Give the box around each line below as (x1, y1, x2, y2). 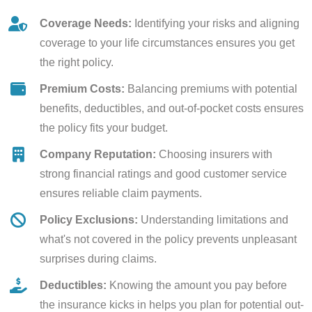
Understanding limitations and (138, 214, 288, 226)
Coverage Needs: (40, 17, 132, 29)
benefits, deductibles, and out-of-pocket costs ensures (40, 102, 304, 114)
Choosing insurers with (156, 148, 272, 160)
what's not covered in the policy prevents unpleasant (40, 233, 297, 245)
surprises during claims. (40, 253, 157, 265)
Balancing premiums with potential (125, 83, 297, 95)
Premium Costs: (40, 83, 125, 95)
